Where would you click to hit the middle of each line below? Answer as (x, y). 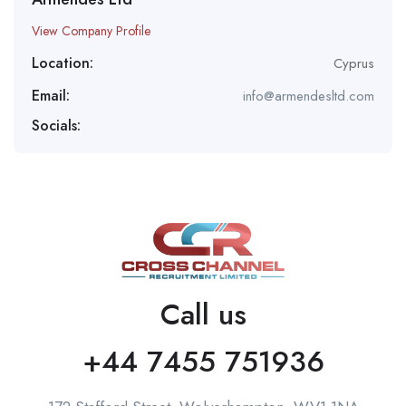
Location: (63, 63)
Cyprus (354, 63)
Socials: (56, 125)
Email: (51, 95)
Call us (203, 315)
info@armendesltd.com (309, 96)
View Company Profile (91, 30)
